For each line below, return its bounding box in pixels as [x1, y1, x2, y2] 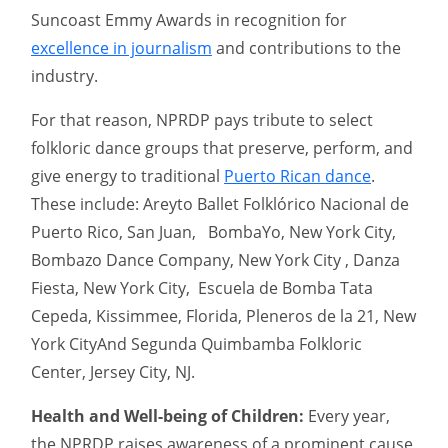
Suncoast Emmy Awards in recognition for [31, 9, 347, 32]
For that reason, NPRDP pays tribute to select [31, 109, 373, 132]
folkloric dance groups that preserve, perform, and [31, 137, 413, 160]
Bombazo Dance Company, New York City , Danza [31, 249, 400, 272]
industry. [31, 65, 98, 88]
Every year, [304, 405, 390, 428]
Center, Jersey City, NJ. [31, 361, 195, 384]
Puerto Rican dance [224, 165, 371, 188]
